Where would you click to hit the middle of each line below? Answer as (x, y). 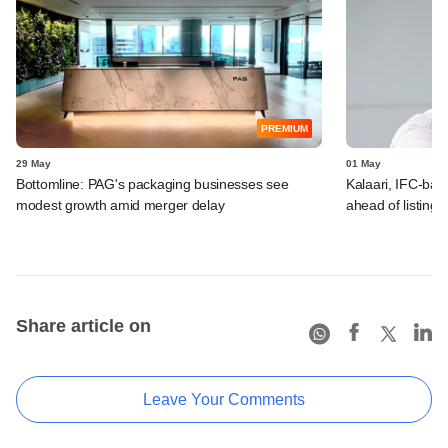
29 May (33, 163)
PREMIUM (284, 128)
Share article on (83, 325)
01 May (363, 163)
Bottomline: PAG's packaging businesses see (152, 183)
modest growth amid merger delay (120, 204)
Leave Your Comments (224, 399)
